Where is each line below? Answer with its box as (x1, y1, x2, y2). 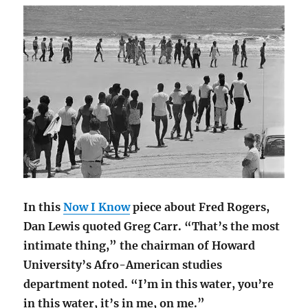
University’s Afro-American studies (23, 257, 223, 272)
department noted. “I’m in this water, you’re (23, 276, 274, 291)
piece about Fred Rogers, (130, 199, 270, 214)
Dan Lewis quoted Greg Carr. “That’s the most (23, 219, 280, 233)
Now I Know (63, 199, 131, 214)
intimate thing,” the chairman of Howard (23, 238, 256, 252)
